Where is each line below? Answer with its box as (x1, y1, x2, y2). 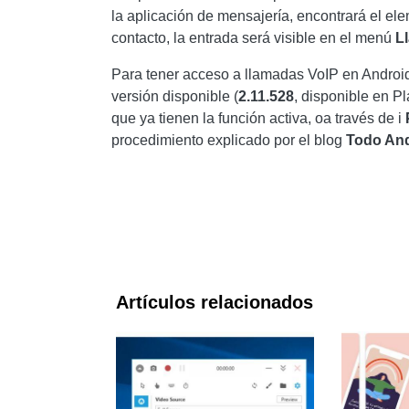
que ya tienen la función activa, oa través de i (111, 110, 402, 126)
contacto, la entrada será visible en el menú (111, 30, 395, 46)
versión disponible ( (111, 89, 238, 104)
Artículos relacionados (116, 292, 313, 312)
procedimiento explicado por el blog (111, 132, 346, 148)
